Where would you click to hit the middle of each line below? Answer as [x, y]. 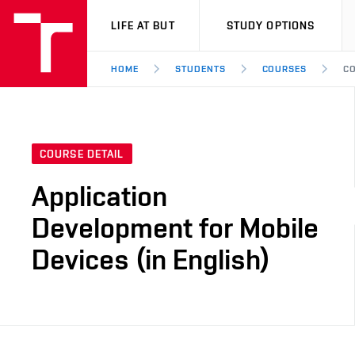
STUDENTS [200, 69]
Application [99, 196]
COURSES [284, 69]
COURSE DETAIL [82, 154]
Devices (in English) [151, 260]
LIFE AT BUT [143, 25]
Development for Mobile [175, 228]
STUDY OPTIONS [271, 25]
